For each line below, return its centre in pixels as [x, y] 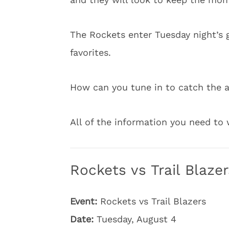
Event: [84, 201]
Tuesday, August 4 [135, 219]
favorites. [90, 52]
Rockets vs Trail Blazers [152, 201]
